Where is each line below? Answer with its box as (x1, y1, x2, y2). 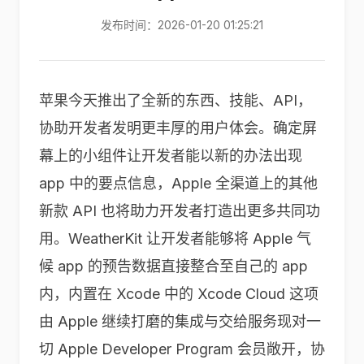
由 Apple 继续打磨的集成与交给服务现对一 (39, 313, 321, 330)
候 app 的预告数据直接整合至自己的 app (39, 258, 308, 275)
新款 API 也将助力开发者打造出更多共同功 (39, 202, 320, 219)
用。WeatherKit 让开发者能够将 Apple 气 (39, 230, 311, 247)
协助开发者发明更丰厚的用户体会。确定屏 (39, 119, 317, 136)
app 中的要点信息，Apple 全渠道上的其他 (39, 175, 318, 192)
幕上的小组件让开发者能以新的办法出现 (39, 147, 302, 164)
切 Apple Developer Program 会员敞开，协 (39, 340, 325, 357)
